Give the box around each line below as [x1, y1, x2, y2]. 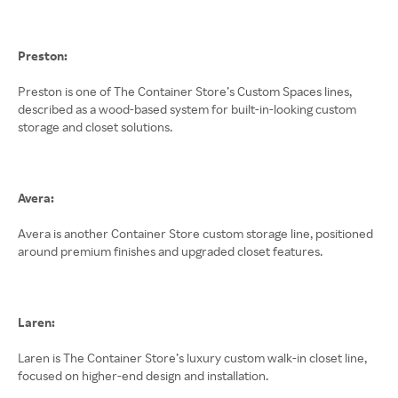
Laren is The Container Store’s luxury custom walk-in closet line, [18, 350, 367, 365]
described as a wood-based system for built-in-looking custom [18, 101, 356, 116]
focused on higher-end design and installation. [18, 368, 268, 383]
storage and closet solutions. [18, 119, 172, 134]
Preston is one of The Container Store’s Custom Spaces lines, [18, 84, 352, 99]
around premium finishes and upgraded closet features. [18, 243, 322, 259]
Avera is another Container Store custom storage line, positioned [18, 226, 373, 241]
